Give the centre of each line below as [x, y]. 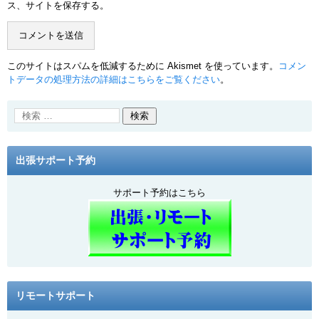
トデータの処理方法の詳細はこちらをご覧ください [114, 79]
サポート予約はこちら [159, 193]
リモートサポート [56, 296]
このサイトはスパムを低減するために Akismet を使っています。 [143, 66]
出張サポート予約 [56, 160]
